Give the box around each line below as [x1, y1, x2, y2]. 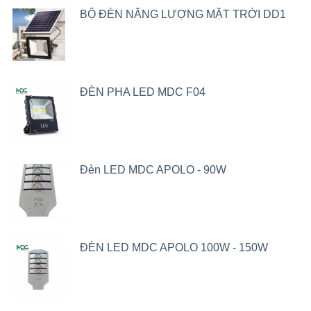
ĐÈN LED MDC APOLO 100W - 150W [80, 242, 268, 253]
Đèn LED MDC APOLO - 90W [80, 164, 226, 176]
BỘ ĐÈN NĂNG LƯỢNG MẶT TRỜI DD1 [80, 8, 286, 20]
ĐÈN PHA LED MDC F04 [80, 86, 205, 98]
